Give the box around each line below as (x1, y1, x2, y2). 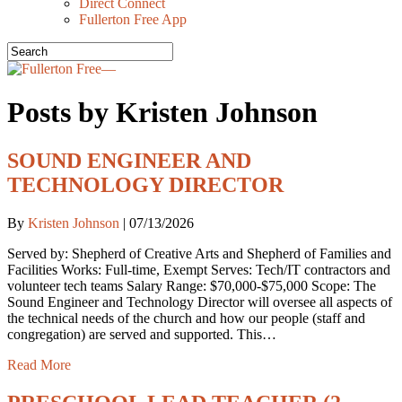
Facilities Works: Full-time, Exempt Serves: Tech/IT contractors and (7, 261, 390, 277)
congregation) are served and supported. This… (7, 326, 276, 342)
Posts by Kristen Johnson (7, 96, 318, 129)
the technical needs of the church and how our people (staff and (7, 310, 365, 326)
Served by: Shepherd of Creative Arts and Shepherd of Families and (7, 245, 391, 261)
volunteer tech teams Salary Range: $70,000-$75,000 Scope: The (7, 277, 376, 293)
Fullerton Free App (79, 12, 187, 27)
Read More (7, 356, 71, 372)
